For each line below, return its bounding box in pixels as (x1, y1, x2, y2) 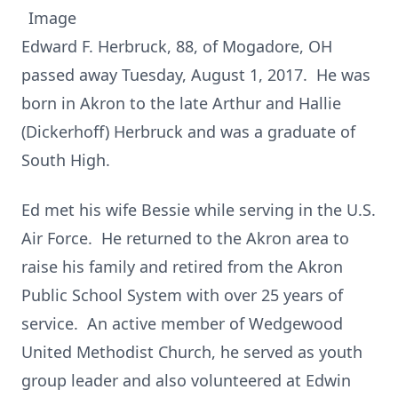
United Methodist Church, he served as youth (21, 341, 362, 362)
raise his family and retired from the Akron (21, 256, 343, 277)
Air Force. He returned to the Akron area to (21, 227, 349, 249)
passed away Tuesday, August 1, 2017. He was (21, 64, 370, 85)
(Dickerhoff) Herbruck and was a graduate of (21, 121, 355, 142)
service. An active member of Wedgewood (21, 313, 343, 334)
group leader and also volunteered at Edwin (21, 370, 351, 391)
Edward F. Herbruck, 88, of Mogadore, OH (21, 36, 332, 57)
